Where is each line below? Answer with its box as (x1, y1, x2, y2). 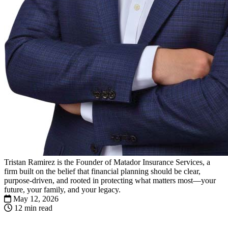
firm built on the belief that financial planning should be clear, (4, 166, 201, 176)
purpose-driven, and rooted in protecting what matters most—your (4, 176, 216, 185)
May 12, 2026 (13, 194, 59, 203)
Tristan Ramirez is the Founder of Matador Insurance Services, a (4, 157, 210, 166)
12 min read (14, 203, 52, 212)
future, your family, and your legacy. (4, 185, 121, 194)
